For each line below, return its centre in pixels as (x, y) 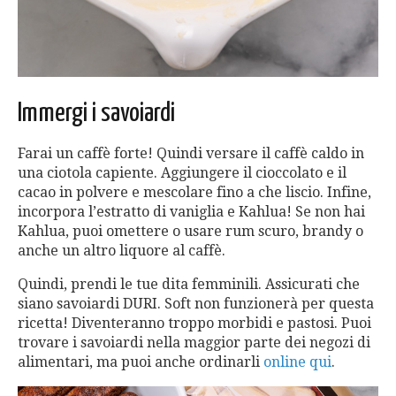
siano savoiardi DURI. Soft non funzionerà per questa (196, 303)
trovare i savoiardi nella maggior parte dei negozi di (194, 342)
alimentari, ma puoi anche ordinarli (141, 362)
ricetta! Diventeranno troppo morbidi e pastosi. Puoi (194, 323)
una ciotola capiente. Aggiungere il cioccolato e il (182, 172)
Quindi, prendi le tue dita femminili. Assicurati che (189, 284)
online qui (297, 362)
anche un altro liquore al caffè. (122, 250)
